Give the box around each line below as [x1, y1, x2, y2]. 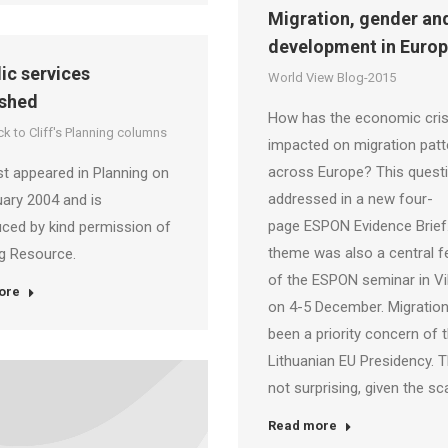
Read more [268, 418, 337, 433]
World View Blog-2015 [268, 70, 396, 85]
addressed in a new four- [268, 190, 433, 208]
